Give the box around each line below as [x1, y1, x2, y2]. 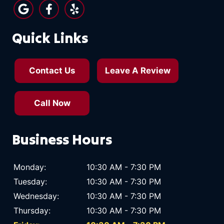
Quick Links [12, 28, 88, 47]
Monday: [13, 162, 46, 172]
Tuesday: [13, 176, 47, 187]
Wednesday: [13, 191, 59, 201]
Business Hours [12, 129, 112, 148]
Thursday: [13, 205, 50, 216]
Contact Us [29, 65, 75, 76]
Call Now [33, 98, 70, 108]
